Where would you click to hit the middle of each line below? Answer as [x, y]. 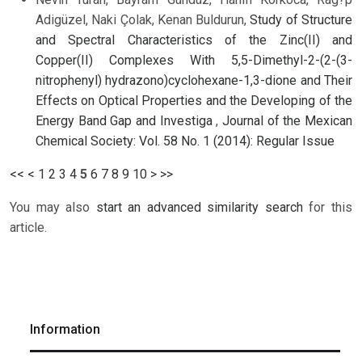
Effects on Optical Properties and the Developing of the [194, 100]
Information [65, 329]
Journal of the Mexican [288, 120]
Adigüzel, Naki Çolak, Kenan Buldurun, [143, 19]
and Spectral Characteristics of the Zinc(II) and [194, 40]
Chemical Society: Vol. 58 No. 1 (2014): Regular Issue [185, 141]
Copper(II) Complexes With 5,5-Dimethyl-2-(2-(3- [194, 60]
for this [328, 207]
